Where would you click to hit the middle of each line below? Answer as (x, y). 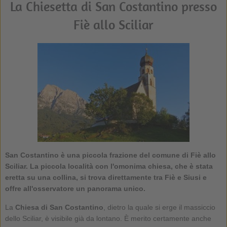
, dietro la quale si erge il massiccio (159, 207)
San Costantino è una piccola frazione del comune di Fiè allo (110, 155)
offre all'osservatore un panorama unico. (75, 188)
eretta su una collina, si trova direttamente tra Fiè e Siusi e (106, 177)
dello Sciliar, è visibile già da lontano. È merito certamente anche (108, 218)
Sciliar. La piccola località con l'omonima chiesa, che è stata (109, 166)
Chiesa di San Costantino (59, 207)
